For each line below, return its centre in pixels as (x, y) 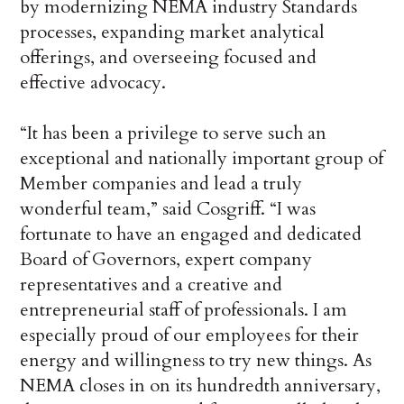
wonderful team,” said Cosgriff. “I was (168, 209)
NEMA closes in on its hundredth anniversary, (201, 386)
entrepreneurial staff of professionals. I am (184, 310)
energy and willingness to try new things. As (196, 361)
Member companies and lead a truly (161, 184)
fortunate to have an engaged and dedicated (191, 234)
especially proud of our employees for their (190, 335)
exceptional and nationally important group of (202, 159)
